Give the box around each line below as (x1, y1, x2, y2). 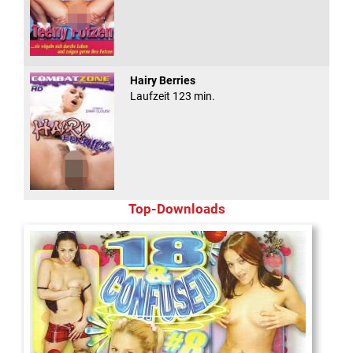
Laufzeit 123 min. (129, 90, 215, 103)
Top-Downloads (128, 202, 225, 217)
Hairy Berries (129, 74, 195, 87)
